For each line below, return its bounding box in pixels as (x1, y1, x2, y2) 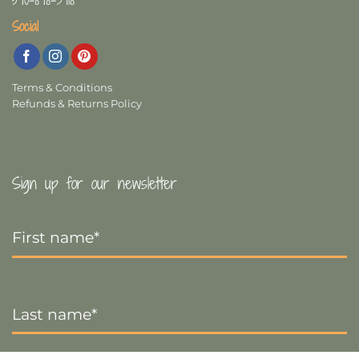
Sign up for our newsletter (12, 171, 177, 195)
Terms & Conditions (12, 82, 112, 95)
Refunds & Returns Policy (12, 98, 142, 111)
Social (12, 17, 38, 37)
